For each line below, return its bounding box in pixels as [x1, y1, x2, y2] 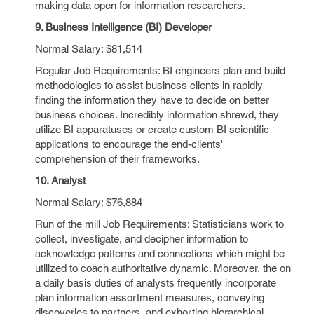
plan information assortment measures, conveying [35, 292, 264, 303]
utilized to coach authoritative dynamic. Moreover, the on [35, 262, 291, 274]
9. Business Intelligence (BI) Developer [35, 21, 212, 33]
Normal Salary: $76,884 [35, 196, 142, 208]
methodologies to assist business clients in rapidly [35, 79, 263, 91]
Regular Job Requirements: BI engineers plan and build [35, 64, 285, 76]
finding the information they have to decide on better [35, 94, 269, 106]
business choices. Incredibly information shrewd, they [35, 109, 279, 121]
